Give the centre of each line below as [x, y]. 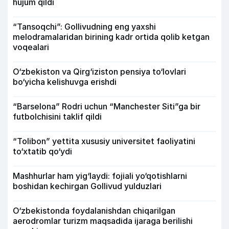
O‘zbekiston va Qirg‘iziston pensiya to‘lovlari [99, 71]
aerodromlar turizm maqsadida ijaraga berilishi [103, 221]
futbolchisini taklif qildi [57, 116]
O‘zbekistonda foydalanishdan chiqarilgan [94, 210]
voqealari [31, 47]
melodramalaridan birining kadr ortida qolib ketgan [111, 37]
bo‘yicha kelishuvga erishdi [65, 82]
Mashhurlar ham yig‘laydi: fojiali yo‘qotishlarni [100, 176]
